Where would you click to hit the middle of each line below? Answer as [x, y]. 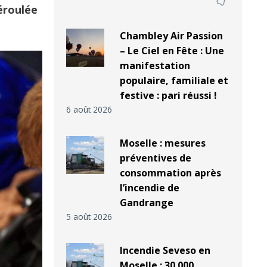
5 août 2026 [89, 217]
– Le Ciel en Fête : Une [172, 51]
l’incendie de [149, 188]
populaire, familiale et [174, 81]
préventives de [155, 158]
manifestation [155, 66]
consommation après [170, 173]
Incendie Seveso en [165, 251]
